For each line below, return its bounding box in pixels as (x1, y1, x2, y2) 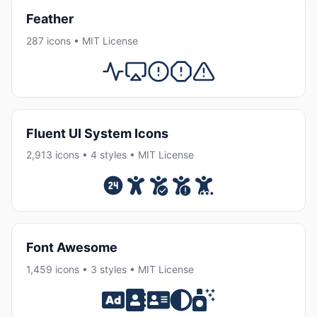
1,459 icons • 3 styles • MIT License (26, 263, 194, 275)
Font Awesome (26, 240, 117, 255)
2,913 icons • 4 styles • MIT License (26, 149, 194, 161)
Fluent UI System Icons (26, 125, 168, 141)
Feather (26, 11, 74, 27)
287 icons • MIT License (26, 34, 138, 47)
